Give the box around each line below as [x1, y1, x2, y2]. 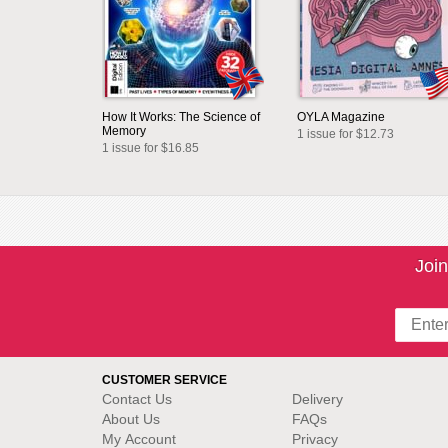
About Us [102, 411, 160, 427]
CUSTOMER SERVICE [102, 373, 227, 387]
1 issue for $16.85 [102, 141, 199, 155]
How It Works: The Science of [102, 110, 260, 124]
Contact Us [102, 391, 172, 407]
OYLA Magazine [297, 110, 385, 124]
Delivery [292, 391, 343, 407]
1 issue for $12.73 [297, 127, 394, 141]
